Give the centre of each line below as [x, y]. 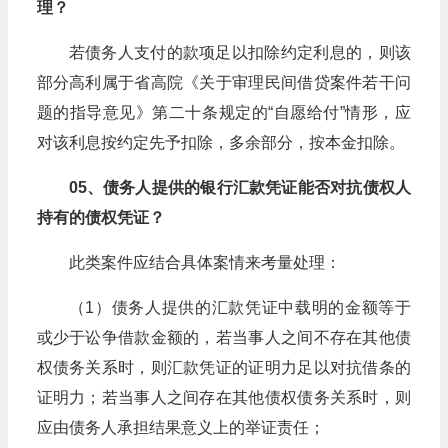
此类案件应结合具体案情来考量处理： [204, 262]
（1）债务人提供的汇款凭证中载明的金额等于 [239, 307]
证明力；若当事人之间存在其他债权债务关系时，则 [223, 397]
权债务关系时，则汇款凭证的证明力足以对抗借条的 [223, 367]
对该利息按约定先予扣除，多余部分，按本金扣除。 [220, 142]
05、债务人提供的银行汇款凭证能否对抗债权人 [239, 187]
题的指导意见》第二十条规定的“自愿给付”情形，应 [223, 112]
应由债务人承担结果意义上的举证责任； [180, 427]
